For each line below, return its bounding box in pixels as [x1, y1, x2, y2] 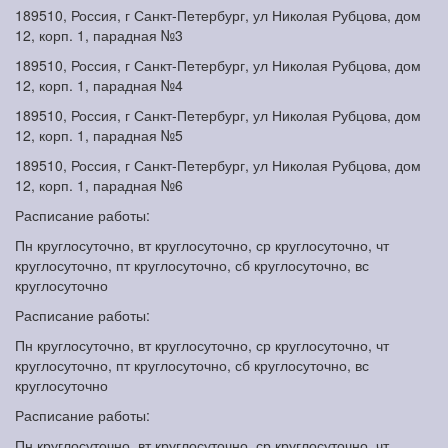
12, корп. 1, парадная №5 [15, 125, 183, 146]
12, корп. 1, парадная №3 [15, 25, 183, 46]
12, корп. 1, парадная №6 [15, 175, 183, 196]
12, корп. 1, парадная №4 [15, 75, 183, 96]
